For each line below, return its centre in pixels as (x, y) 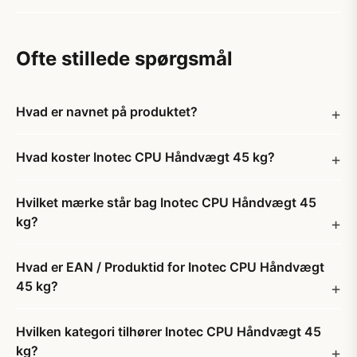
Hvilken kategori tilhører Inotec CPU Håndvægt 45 (169, 331)
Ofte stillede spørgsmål (124, 59)
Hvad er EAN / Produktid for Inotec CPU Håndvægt (170, 267)
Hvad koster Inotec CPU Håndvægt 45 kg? (145, 157)
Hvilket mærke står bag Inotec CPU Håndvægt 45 (166, 202)
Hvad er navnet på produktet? (107, 112)
